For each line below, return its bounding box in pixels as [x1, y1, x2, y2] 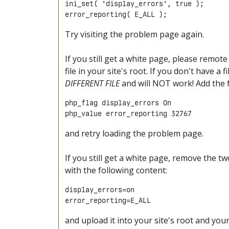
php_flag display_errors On [65, 99, 171, 107]
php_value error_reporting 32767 [65, 109, 192, 118]
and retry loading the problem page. [65, 128, 203, 140]
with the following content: [65, 165, 167, 176]
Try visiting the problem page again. [65, 29, 204, 40]
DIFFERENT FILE [65, 78, 120, 89]
